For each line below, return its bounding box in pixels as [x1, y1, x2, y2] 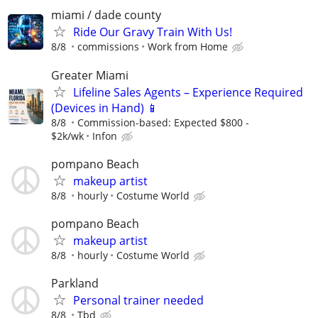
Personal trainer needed [73, 292, 204, 309]
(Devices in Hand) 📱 [51, 99, 158, 116]
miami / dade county [51, 7, 161, 23]
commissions [77, 40, 139, 54]
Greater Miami [51, 67, 128, 83]
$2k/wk [51, 128, 84, 143]
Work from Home [148, 40, 228, 54]
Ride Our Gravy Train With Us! [73, 24, 232, 40]
